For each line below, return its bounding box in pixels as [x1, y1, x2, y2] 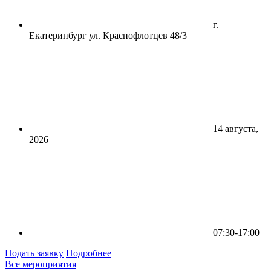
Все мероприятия [5, 259, 76, 270]
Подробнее [66, 248, 111, 259]
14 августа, [211, 123, 258, 134]
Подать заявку [5, 248, 64, 259]
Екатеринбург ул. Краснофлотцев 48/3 [29, 30, 187, 41]
